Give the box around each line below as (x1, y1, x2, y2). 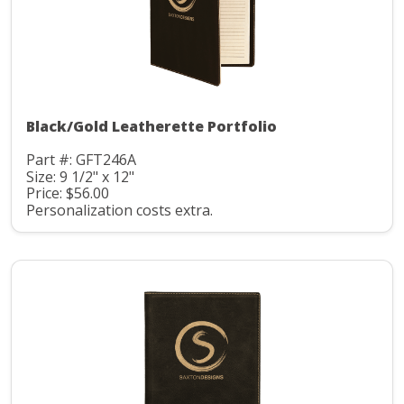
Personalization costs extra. (26, 199, 213, 220)
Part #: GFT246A (26, 150, 136, 170)
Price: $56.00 (26, 183, 109, 204)
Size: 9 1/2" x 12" (26, 166, 134, 187)
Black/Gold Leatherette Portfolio (26, 116, 277, 137)
